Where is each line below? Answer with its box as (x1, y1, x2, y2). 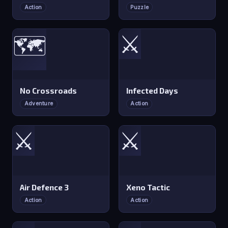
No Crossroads (20, 86, 77, 96)
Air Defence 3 (20, 183, 69, 192)
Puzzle (130, 4, 149, 11)
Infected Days (126, 86, 179, 96)
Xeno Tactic (126, 183, 170, 192)
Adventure (24, 100, 53, 107)
